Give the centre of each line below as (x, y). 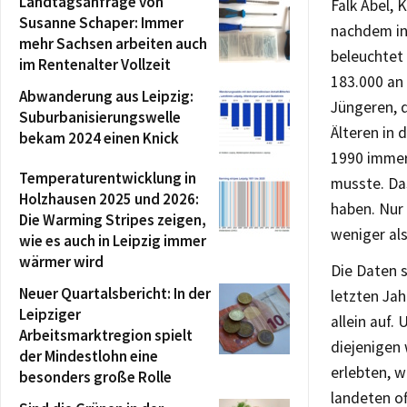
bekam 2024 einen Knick (99, 138)
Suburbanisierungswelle (100, 117)
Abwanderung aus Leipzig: (106, 96)
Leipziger (50, 314)
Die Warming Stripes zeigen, (113, 219)
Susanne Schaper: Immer (101, 22)
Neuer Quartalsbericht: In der (115, 293)
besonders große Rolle (95, 377)
